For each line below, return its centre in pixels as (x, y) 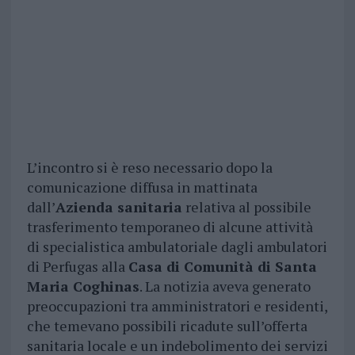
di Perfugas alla (77, 267)
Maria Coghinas (83, 286)
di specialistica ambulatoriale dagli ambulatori (177, 247)
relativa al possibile (246, 207)
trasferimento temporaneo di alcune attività (170, 227)
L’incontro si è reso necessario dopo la (149, 168)
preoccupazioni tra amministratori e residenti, (177, 306)
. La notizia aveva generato (225, 286)
